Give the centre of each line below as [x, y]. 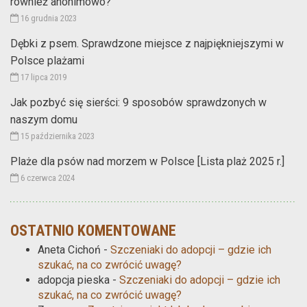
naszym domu [44, 119]
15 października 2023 [57, 136]
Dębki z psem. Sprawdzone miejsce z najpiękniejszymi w [147, 43]
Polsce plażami [47, 60]
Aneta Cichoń [69, 249]
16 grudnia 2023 [48, 18]
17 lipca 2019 [42, 77]
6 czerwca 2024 [47, 177]
